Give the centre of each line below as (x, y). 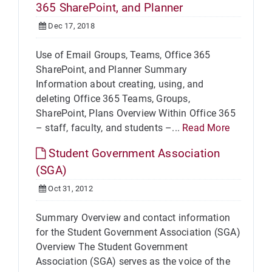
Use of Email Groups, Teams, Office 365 (123, 55)
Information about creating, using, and (120, 84)
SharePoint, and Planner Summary (112, 70)
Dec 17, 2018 (70, 26)
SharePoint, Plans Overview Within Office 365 (136, 113)
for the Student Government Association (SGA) (138, 232)
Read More (206, 128)
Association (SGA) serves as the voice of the (133, 261)
